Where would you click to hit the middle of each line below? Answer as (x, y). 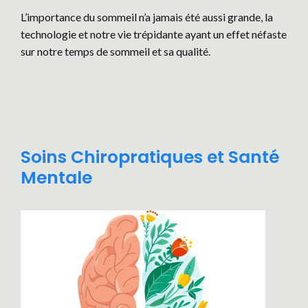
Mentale (56, 178)
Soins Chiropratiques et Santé (150, 157)
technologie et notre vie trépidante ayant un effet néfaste (154, 34)
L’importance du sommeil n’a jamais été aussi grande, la (147, 17)
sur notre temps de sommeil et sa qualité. (115, 51)
